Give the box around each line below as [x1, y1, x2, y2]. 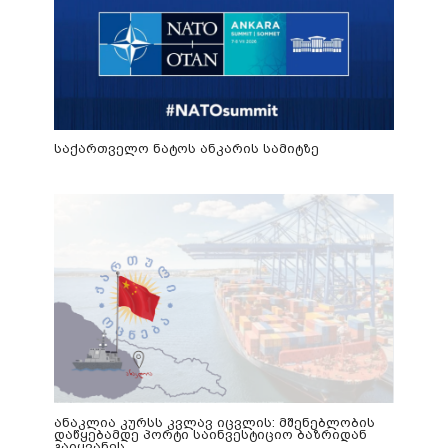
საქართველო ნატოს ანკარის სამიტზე [54, 141, 320, 157]
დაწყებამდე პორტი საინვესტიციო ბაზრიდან [54, 426, 368, 442]
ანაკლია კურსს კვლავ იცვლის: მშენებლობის [54, 414, 376, 430]
